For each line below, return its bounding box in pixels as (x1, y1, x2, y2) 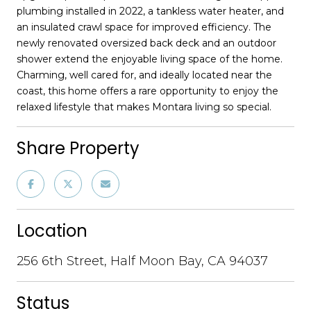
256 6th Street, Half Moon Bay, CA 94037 (17, 253, 268, 269)
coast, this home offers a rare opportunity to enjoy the (17, 84, 278, 97)
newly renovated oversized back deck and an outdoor (17, 36, 276, 49)
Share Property (17, 136, 140, 160)
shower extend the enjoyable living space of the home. (17, 52, 283, 65)
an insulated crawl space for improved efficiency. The (17, 20, 271, 33)
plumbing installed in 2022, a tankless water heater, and (17, 4, 284, 17)
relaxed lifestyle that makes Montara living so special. (17, 100, 271, 113)
